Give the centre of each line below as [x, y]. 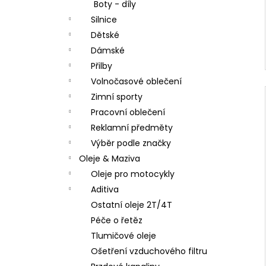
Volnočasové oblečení [136, 81]
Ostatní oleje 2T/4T [132, 205]
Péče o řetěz [117, 220]
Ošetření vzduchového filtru [149, 251]
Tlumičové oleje [123, 236]
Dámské [108, 50]
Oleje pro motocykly [133, 174]
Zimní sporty [117, 97]
